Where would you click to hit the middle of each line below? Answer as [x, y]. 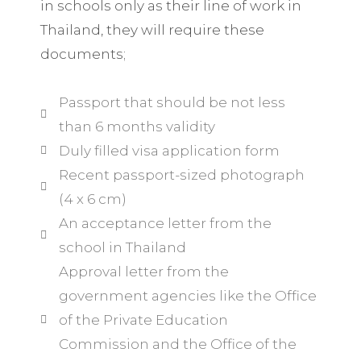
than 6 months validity [137, 127]
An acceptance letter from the [165, 223]
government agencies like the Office [187, 296]
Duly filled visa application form [169, 151]
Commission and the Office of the [177, 344]
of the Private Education [143, 320]
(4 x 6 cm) [92, 199]
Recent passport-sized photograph [181, 175]
